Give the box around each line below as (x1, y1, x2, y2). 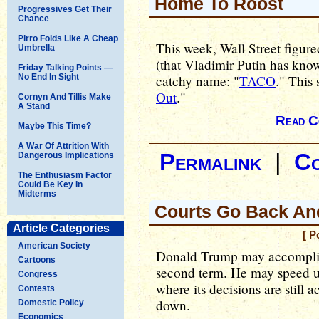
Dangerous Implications (18, 150, 114, 160)
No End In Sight (18, 71, 79, 82)
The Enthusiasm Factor (18, 169, 112, 180)
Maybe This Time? (18, 120, 91, 131)
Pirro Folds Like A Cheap (18, 33, 118, 43)
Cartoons (18, 254, 56, 265)
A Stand (18, 100, 50, 111)
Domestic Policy (18, 297, 84, 308)
